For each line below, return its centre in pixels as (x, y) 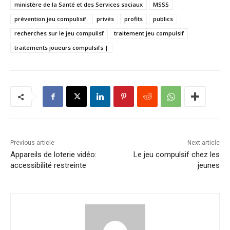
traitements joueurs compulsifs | (61, 48)
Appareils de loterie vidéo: (53, 155)
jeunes (208, 166)
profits (133, 19)
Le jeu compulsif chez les (176, 155)
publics (163, 19)
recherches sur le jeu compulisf (59, 33)
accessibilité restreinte (48, 166)
